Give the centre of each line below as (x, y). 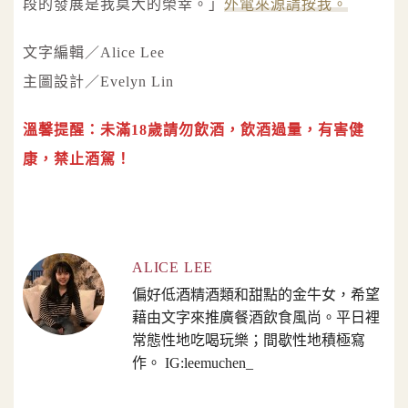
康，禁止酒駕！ (77, 158)
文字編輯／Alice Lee (94, 53)
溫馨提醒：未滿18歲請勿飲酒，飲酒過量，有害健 (194, 129)
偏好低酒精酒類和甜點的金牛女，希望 (256, 294)
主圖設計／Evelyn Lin (98, 82)
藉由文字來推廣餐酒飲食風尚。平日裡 (256, 317)
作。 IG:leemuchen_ (193, 362)
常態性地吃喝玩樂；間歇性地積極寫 (249, 340)
